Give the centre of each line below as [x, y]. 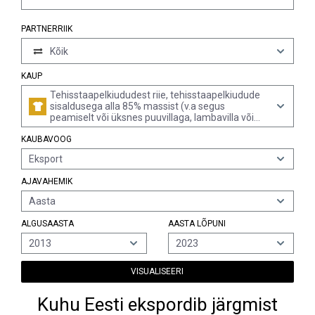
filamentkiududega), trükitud [113, 140]
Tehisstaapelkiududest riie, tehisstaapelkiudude [155, 95]
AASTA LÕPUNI [197, 224]
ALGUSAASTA [47, 224]
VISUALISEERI [157, 271]
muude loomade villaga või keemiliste [133, 129]
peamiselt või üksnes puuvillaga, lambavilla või [152, 117]
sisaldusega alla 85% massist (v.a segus [137, 106]
